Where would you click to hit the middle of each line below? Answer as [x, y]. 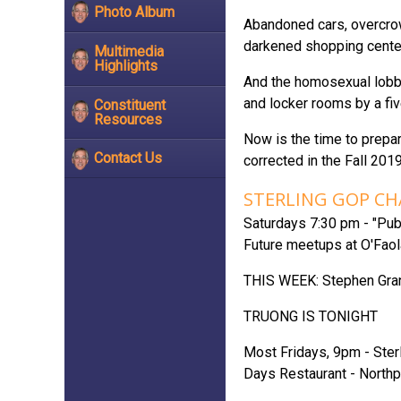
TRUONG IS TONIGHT [311, 316]
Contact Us [128, 158]
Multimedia [129, 51]
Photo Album [134, 13]
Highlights [126, 65]
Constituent [130, 105]
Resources [128, 119]
